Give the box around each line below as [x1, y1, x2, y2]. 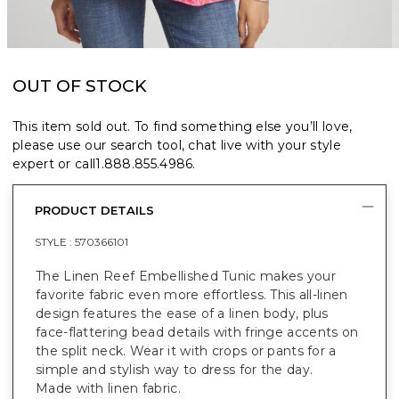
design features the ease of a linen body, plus [36, 305, 329, 322]
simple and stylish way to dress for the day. [36, 361, 313, 378]
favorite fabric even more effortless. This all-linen [36, 286, 348, 303]
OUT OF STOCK [12, 75, 147, 96]
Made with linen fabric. [36, 379, 181, 396]
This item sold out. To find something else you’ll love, [12, 118, 353, 134]
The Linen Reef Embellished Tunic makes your [36, 267, 336, 284]
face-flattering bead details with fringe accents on [36, 323, 359, 340]
